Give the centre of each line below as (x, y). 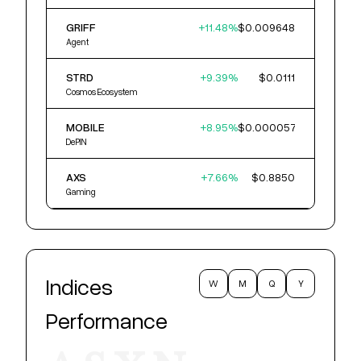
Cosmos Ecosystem (102, 91)
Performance (107, 320)
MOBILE (85, 127)
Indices (79, 286)
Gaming (81, 191)
